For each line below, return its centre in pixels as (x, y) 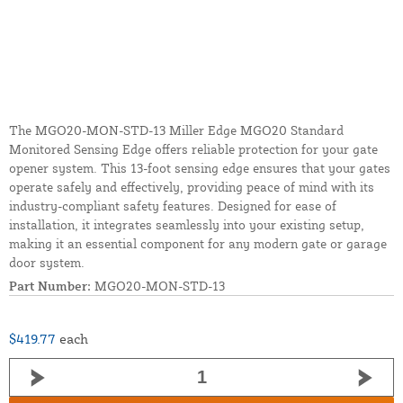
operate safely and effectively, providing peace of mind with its (192, 187)
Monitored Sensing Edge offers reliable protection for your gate (193, 149)
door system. (47, 263)
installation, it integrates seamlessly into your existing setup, (187, 225)
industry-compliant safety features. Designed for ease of (173, 206)
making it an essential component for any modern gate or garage (198, 244)
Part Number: (50, 286)
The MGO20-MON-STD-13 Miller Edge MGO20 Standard (176, 130)
